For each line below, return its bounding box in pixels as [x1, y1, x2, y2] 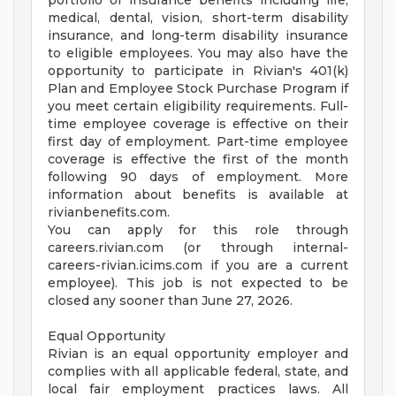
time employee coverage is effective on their [48, 116, 348, 133]
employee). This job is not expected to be [48, 275, 348, 292]
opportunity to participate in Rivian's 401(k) [48, 63, 348, 80]
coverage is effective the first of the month [48, 151, 348, 168]
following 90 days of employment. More [48, 169, 348, 186]
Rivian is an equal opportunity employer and [48, 346, 348, 362]
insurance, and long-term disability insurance [48, 27, 348, 44]
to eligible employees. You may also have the [48, 45, 348, 62]
